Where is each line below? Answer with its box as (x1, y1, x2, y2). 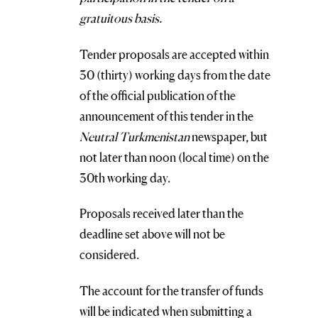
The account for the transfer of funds (79, 283, 263, 298)
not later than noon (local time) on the (79, 149, 269, 165)
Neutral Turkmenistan (79, 128, 190, 144)
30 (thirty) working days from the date (79, 67, 270, 82)
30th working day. (79, 170, 170, 185)
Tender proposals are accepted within (79, 46, 269, 62)
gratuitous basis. (79, 11, 162, 26)
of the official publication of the (79, 87, 236, 103)
